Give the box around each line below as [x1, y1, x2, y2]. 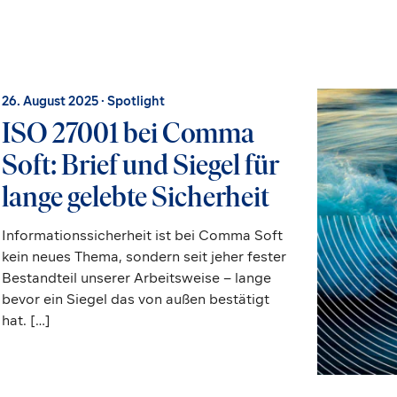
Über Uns [310, 52, 370, 69]
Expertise [17, 52, 79, 69]
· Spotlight [97, 94, 165, 108]
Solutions [213, 52, 275, 69]
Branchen [114, 52, 177, 69]
